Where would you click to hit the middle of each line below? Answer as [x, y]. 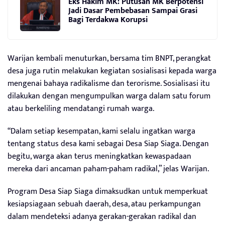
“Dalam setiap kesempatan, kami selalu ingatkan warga [101, 132]
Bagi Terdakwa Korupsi [108, 20]
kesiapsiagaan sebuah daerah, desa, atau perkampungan [104, 204]
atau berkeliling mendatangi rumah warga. [81, 109]
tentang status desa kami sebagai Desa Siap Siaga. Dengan [108, 144]
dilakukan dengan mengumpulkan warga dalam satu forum [109, 96]
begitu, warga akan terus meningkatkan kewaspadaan [99, 157]
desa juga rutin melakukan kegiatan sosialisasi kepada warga [112, 71]
